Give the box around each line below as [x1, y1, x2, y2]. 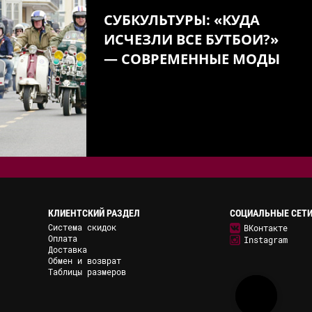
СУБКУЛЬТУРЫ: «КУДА [104, 10, 260, 29]
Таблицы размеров [47, 266, 126, 278]
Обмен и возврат [47, 255, 121, 267]
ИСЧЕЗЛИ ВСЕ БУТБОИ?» [104, 30, 279, 49]
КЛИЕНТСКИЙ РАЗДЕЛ [47, 208, 140, 219]
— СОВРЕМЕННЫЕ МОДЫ [104, 49, 280, 68]
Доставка [47, 244, 87, 256]
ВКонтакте [243, 222, 288, 234]
